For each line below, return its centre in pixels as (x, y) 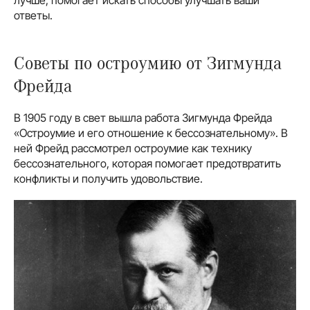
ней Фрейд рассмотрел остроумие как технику (133, 148)
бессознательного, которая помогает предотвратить (147, 163)
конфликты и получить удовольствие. (108, 178)
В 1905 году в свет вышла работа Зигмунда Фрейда (143, 117)
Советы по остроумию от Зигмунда (148, 62)
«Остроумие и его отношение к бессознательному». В (151, 133)
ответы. (33, 15)
